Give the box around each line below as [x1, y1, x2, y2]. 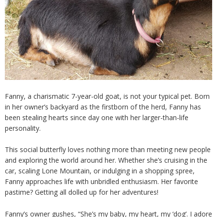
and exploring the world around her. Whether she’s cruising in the [5, 155, 207, 165]
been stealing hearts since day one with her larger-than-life [5, 112, 188, 122]
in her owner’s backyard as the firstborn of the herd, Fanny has [5, 102, 201, 111]
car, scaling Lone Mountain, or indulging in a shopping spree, [5, 166, 195, 176]
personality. [5, 123, 41, 133]
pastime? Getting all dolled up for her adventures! [5, 187, 158, 197]
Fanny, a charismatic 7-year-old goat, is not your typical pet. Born [5, 91, 210, 101]
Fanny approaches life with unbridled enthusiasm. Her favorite [5, 177, 198, 186]
